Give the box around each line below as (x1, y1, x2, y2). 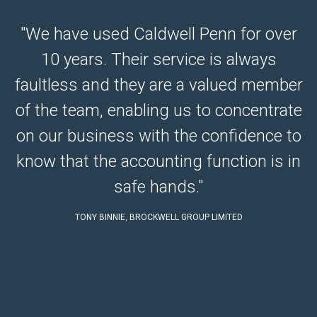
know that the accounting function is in (16, 151, 301, 172)
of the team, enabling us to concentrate (15, 100, 302, 121)
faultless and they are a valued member (14, 75, 303, 96)
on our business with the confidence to (16, 126, 301, 146)
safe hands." (114, 177, 203, 197)
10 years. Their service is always (40, 50, 277, 70)
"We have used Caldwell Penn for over (20, 24, 297, 45)
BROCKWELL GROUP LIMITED (129, 212, 243, 223)
